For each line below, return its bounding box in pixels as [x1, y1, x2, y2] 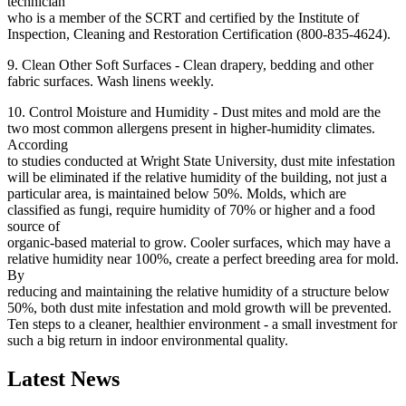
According [7, 136, 68, 152]
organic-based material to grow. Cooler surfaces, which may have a [7, 234, 391, 250]
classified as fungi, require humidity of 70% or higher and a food [7, 201, 375, 217]
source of [7, 217, 60, 234]
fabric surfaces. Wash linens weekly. [7, 72, 214, 89]
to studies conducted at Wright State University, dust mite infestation [7, 152, 395, 169]
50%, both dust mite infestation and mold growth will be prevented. [7, 299, 391, 315]
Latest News [7, 366, 120, 391]
